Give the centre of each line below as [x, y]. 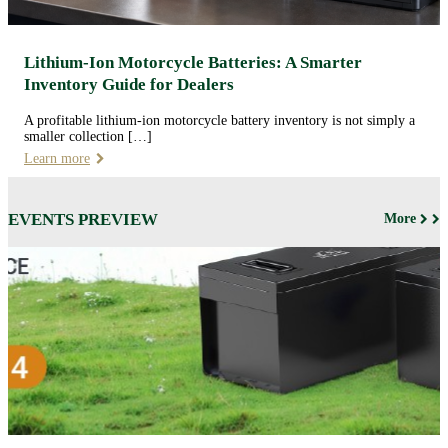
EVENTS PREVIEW [83, 220]
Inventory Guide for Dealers [129, 85]
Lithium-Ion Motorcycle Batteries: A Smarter [193, 63]
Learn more [57, 159]
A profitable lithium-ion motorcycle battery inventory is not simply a [219, 121]
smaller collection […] [88, 137]
